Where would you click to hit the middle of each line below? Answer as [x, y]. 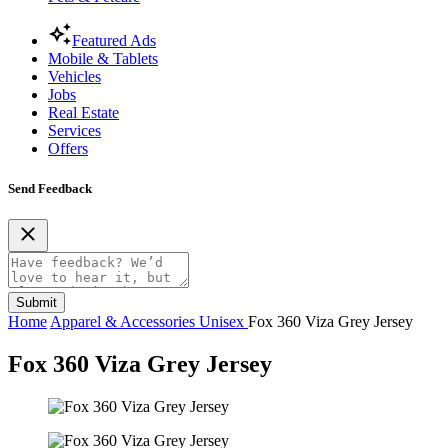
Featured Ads [114, 41]
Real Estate [83, 113]
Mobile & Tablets [103, 59]
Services [74, 131]
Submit [36, 302]
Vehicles [74, 77]
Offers [68, 149]
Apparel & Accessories [124, 321]
